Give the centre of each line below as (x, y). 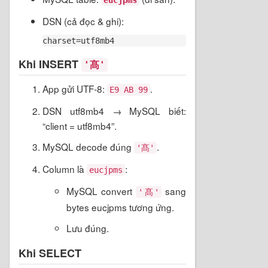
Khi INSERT (50, 64)
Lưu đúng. (88, 228)
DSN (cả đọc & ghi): (83, 21)
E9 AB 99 (129, 89)
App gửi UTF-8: (75, 88)
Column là (65, 168)
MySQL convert (101, 191)
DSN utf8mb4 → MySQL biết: (114, 110)
